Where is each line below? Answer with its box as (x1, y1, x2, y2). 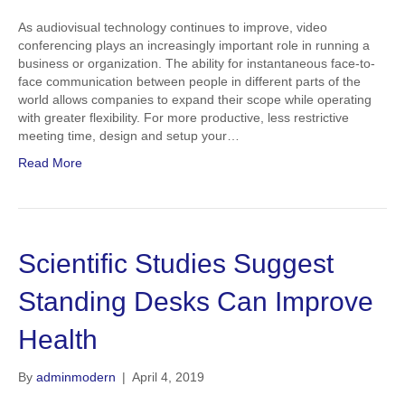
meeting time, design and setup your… (18, 128, 240, 143)
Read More (18, 155, 82, 170)
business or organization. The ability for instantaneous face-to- (18, 56, 375, 71)
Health (18, 325, 98, 354)
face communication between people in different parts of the (18, 74, 361, 89)
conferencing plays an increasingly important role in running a (18, 38, 370, 52)
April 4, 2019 (132, 370, 204, 384)
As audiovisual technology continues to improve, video (18, 20, 327, 34)
